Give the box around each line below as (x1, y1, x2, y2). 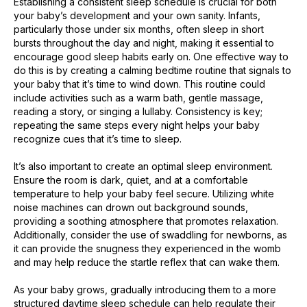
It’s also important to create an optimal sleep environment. (14, 160, 273, 173)
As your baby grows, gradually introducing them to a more (14, 284, 276, 296)
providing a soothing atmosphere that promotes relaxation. (14, 215, 278, 228)
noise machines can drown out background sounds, (14, 201, 248, 214)
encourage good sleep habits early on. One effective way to (14, 51, 288, 63)
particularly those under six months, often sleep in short (14, 23, 264, 36)
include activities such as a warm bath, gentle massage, (14, 92, 263, 104)
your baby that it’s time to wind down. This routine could (14, 78, 265, 90)
